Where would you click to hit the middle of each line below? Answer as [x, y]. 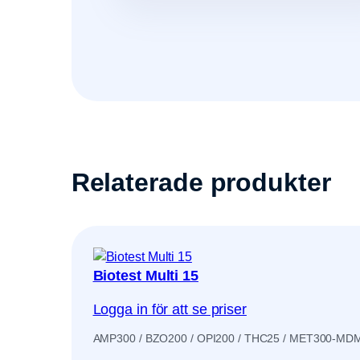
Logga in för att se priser [170, 310]
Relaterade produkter [201, 182]
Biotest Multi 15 [145, 276]
